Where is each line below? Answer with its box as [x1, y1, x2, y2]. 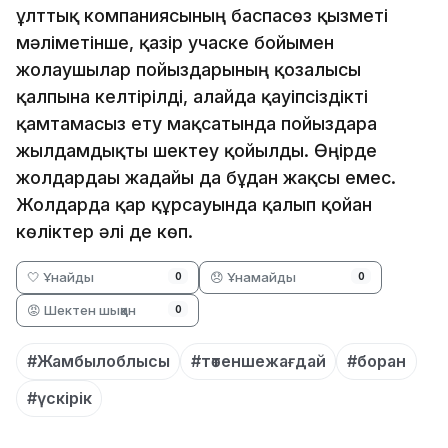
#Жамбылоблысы [26, 351, 170, 372]
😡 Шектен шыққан [27, 301, 136, 318]
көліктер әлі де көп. [16, 220, 198, 242]
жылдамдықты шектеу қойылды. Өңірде [16, 139, 377, 161]
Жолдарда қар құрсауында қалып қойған [16, 193, 372, 215]
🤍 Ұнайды [27, 268, 94, 285]
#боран [346, 351, 406, 372]
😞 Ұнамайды [210, 268, 297, 285]
